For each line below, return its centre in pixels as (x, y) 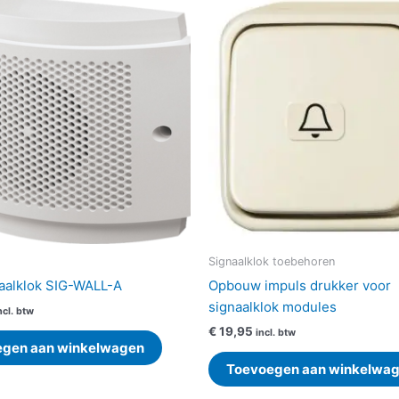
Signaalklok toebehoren (272, 262)
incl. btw (276, 333)
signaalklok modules (273, 306)
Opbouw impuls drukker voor (300, 285)
